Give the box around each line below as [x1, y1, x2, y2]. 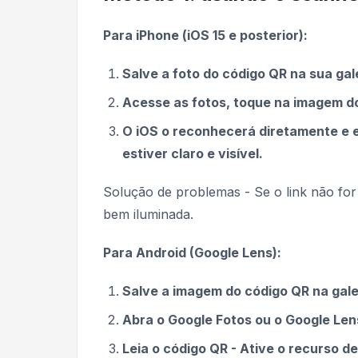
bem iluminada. [103, 206, 193, 223]
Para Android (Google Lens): [103, 245, 281, 261]
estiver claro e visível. [122, 145, 263, 162]
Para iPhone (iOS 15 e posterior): [103, 27, 308, 44]
